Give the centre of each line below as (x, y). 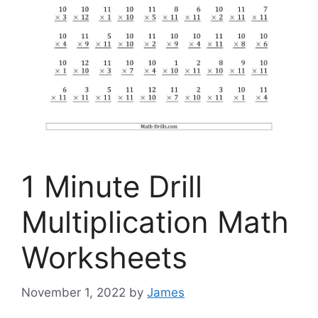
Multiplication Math (155, 222)
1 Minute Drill (112, 187)
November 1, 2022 (73, 292)
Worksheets (104, 258)
